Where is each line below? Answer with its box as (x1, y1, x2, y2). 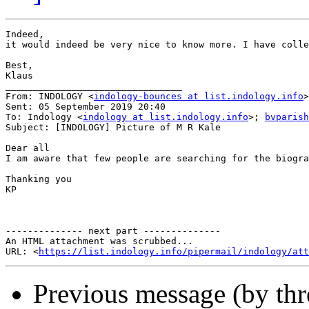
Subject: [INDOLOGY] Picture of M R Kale (6, 122, 221, 133)
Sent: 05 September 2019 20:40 (6, 101, 166, 112)
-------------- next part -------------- (6, 226, 221, 237)
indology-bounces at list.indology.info (94, 91, 303, 102)
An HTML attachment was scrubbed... (6, 236, 193, 247)
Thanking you (6, 174, 72, 185)
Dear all (6, 143, 50, 154)
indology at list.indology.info (83, 112, 248, 123)
